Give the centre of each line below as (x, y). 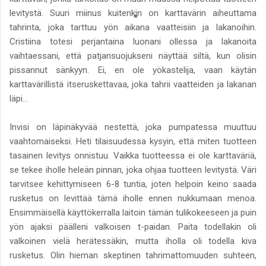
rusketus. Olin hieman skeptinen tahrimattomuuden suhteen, (133, 255)
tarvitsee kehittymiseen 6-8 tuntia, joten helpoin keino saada (133, 184)
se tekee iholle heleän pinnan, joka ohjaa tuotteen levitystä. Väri (133, 170)
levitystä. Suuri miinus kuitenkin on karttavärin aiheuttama (133, 13)
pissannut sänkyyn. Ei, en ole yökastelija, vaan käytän (133, 70)
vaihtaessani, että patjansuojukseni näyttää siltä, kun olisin (133, 56)
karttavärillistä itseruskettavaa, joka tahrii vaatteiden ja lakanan (133, 84)
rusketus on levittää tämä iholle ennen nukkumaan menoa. (133, 198)
